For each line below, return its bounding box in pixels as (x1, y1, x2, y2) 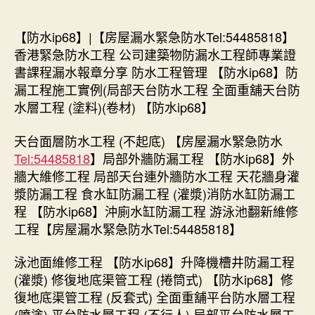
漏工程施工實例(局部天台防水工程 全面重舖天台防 (14, 80, 300, 98)
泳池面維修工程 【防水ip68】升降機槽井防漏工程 (14, 252, 295, 271)
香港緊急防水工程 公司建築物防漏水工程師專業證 (14, 45, 296, 63)
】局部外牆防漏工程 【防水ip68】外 (90, 148, 295, 167)
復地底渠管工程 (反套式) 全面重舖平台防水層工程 (14, 288, 295, 306)
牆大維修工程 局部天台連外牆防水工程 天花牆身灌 (14, 166, 300, 185)
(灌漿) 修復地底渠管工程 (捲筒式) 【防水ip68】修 (14, 270, 293, 288)
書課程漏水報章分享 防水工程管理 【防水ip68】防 (14, 63, 298, 81)
